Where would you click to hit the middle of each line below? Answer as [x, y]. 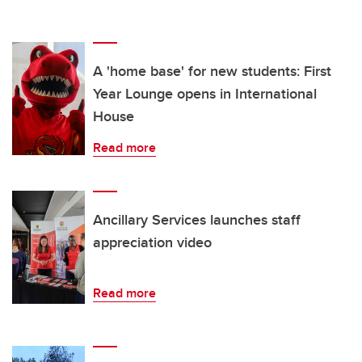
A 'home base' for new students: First [212, 72]
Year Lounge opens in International [205, 94]
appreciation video [152, 243]
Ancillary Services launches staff [197, 220]
